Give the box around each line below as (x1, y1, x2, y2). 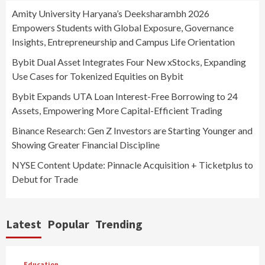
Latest (6, 216, 41, 231)
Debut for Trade (12, 173, 78, 185)
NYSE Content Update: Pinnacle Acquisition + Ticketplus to (12, 159, 253, 170)
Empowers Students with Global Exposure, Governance (12, 21, 234, 33)
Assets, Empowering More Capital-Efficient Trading (12, 104, 222, 116)
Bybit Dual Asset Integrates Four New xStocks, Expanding (12, 56, 246, 67)
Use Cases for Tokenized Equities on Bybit (12, 70, 183, 82)
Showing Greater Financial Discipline (12, 138, 160, 150)
